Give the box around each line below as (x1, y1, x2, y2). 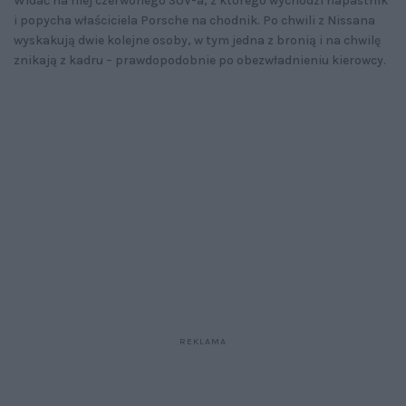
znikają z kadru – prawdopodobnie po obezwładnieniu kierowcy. (14, 53, 386, 69)
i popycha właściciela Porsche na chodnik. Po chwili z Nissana (14, 13, 375, 29)
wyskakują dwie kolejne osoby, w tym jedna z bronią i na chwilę (14, 33, 381, 49)
